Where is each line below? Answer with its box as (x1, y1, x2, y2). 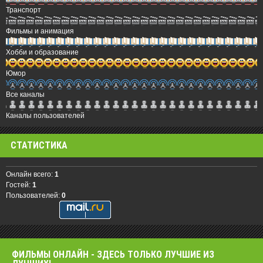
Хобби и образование (6, 48, 79, 56)
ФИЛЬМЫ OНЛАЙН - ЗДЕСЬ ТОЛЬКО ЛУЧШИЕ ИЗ (12, 249, 214, 261)
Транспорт (6, 5, 41, 14)
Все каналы (6, 90, 45, 99)
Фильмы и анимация (6, 26, 74, 35)
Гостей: (6, 181, 32, 190)
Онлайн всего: (6, 170, 55, 179)
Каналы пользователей (6, 111, 85, 120)
